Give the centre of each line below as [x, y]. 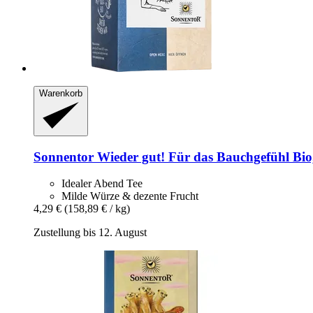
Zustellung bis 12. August [90, 233]
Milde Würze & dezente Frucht [130, 196]
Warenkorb [61, 93]
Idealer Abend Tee [102, 184]
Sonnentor [64, 156]
